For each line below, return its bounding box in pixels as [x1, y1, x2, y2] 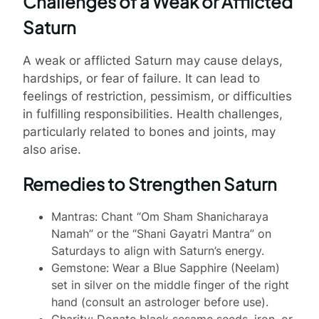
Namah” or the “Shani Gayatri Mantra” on [51, 226, 271, 241]
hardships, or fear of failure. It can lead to [23, 70, 260, 85]
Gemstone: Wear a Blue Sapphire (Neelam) [51, 260, 280, 275]
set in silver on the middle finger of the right [51, 277, 289, 292]
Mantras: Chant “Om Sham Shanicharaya [51, 209, 268, 224]
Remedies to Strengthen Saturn [23, 172, 277, 194]
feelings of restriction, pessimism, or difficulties [23, 88, 292, 103]
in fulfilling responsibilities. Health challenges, [23, 106, 283, 121]
